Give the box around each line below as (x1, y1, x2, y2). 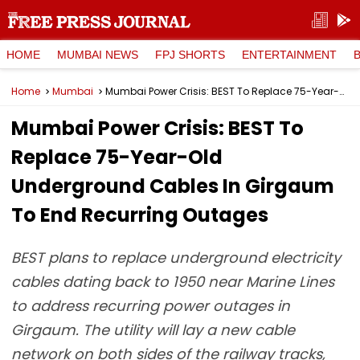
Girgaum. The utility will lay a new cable (11, 320, 295, 340)
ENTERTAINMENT (242, 47, 337, 61)
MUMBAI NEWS (57, 47, 138, 61)
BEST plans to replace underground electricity (11, 247, 341, 268)
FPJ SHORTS (155, 47, 225, 61)
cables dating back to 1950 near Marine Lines (11, 272, 334, 292)
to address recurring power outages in (11, 296, 290, 316)
